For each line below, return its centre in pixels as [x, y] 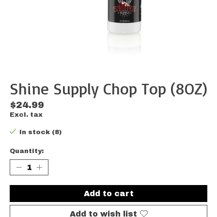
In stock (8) [40, 132]
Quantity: [27, 151]
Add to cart [108, 193]
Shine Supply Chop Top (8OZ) [108, 89]
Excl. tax [26, 115]
